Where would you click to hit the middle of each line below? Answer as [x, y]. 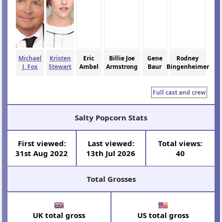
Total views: [180, 143]
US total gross [163, 215]
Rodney [188, 58]
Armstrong [122, 67]
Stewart [60, 67]
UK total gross [59, 215]
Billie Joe [122, 58]
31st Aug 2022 [42, 153]
